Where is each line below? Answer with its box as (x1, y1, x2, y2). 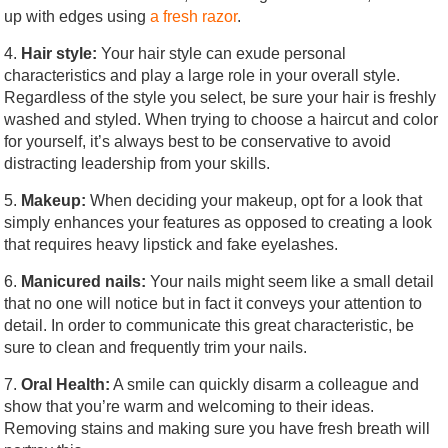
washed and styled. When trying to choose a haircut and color (4, 110, 439, 128)
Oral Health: (21, 375, 111, 393)
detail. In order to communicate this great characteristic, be (4, 316, 415, 334)
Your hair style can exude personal (97, 44, 347, 62)
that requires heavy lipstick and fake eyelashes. (4, 235, 339, 253)
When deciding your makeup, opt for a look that (86, 191, 423, 209)
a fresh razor (150, 7, 238, 25)
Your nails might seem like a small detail (146, 272, 435, 290)
